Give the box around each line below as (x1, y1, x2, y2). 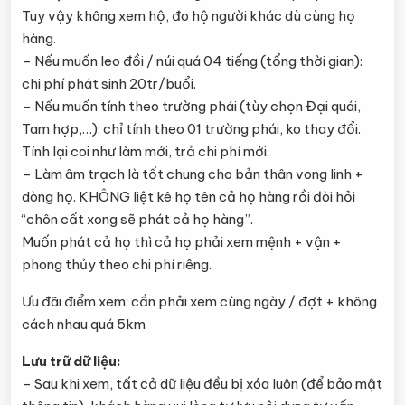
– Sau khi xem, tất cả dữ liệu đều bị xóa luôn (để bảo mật (22, 375, 382, 392)
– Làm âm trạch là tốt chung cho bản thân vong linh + (22, 165, 363, 183)
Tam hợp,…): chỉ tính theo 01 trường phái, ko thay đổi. (22, 120, 361, 137)
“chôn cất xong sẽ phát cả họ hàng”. (22, 211, 253, 228)
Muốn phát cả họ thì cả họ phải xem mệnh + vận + (22, 233, 342, 250)
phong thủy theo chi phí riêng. (22, 256, 212, 273)
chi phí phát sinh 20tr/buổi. (22, 75, 196, 92)
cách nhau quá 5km (22, 316, 146, 333)
